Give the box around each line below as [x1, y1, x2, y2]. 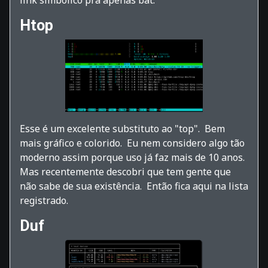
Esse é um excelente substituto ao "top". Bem [20, 121, 225, 135]
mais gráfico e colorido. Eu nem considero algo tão [20, 136, 245, 150]
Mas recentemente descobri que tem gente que [20, 165, 231, 178]
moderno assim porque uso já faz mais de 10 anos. [20, 150, 247, 164]
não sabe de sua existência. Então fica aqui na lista [20, 179, 248, 193]
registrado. [20, 193, 68, 207]
